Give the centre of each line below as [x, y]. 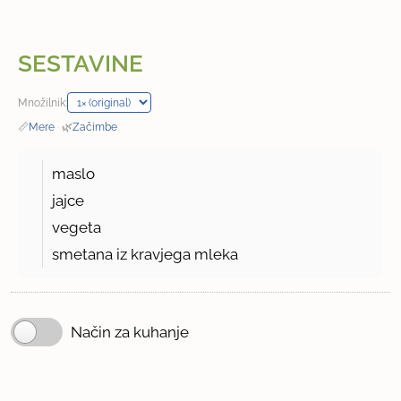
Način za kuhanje [130, 333]
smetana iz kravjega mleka [145, 255]
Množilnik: [43, 103]
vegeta [77, 228]
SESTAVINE [81, 64]
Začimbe [95, 127]
